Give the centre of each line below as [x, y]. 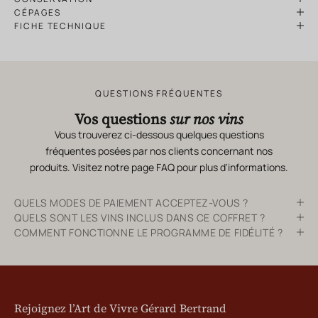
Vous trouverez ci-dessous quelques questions [159, 134]
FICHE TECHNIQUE [60, 26]
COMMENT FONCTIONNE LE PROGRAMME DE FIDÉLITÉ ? [149, 232]
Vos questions [122, 119]
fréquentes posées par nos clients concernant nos [159, 150]
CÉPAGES [38, 12]
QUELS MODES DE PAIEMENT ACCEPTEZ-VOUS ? [131, 202]
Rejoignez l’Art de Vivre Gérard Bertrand [120, 308]
